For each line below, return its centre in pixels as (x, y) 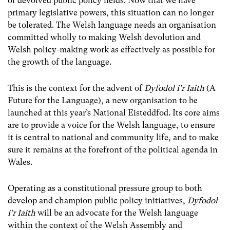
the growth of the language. (60, 62)
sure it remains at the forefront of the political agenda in (113, 149)
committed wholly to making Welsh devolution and (104, 37)
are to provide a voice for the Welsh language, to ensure (111, 125)
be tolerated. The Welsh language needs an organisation (112, 25)
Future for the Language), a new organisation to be (103, 100)
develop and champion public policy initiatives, (98, 200)
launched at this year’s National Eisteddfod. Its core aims (114, 112)
